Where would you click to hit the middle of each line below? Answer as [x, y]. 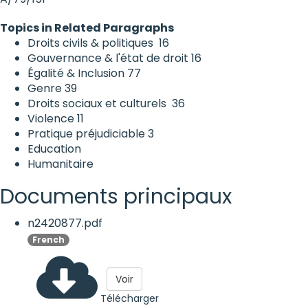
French [48, 240]
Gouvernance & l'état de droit [108, 58]
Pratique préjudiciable [86, 133]
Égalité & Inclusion [76, 73]
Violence [51, 118]
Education [54, 148]
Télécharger [130, 298]
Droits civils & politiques [92, 43]
